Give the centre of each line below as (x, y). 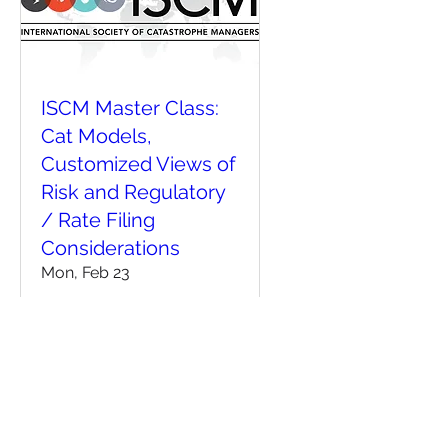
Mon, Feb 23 (85, 273)
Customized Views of (138, 164)
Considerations (110, 248)
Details (140, 371)
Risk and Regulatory (133, 192)
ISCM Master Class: (130, 108)
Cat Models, (96, 136)
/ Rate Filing (98, 220)
